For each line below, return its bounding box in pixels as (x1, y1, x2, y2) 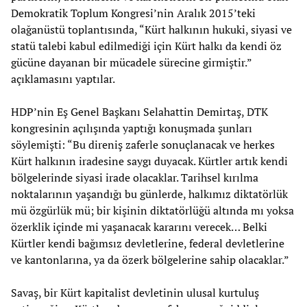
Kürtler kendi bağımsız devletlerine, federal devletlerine (11, 236, 284, 251)
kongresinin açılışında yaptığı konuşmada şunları (11, 121, 252, 136)
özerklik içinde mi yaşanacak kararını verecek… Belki (11, 219, 267, 235)
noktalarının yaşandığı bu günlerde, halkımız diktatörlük (11, 186, 288, 202)
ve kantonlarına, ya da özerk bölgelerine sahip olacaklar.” (11, 252, 289, 268)
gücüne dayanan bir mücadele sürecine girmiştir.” (11, 55, 251, 71)
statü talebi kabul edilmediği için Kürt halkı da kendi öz (11, 38, 282, 54)
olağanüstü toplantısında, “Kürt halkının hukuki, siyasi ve (11, 22, 292, 38)
